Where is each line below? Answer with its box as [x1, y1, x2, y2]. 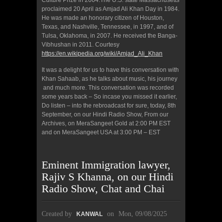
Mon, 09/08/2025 [118, 210, 167, 218]
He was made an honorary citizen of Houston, [42, 14, 164, 22]
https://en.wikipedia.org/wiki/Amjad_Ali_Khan [42, 50, 163, 57]
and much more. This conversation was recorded [42, 84, 174, 92]
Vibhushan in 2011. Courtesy [42, 41, 119, 49]
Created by [42, 210, 74, 218]
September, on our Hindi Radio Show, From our [42, 111, 168, 118]
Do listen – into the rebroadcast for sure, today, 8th [42, 102, 176, 110]
